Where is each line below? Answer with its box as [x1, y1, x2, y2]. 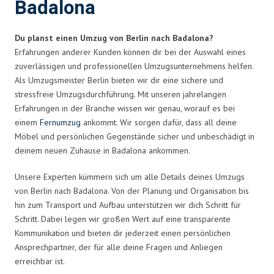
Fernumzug [40, 116, 81, 128]
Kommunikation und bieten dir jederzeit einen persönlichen [15, 227, 231, 239]
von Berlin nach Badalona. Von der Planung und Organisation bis [15, 185, 249, 196]
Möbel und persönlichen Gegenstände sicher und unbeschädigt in [15, 130, 254, 142]
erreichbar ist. [15, 255, 65, 267]
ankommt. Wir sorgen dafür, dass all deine [81, 116, 237, 128]
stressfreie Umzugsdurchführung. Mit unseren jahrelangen [15, 88, 226, 100]
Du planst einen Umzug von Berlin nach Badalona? [15, 32, 213, 43]
